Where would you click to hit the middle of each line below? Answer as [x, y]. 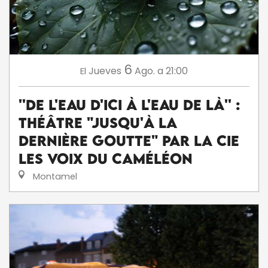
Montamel [54, 176]
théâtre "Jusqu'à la [98, 122]
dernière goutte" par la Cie [129, 140]
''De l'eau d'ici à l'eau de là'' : [129, 104]
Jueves [105, 71]
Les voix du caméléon [106, 158]
